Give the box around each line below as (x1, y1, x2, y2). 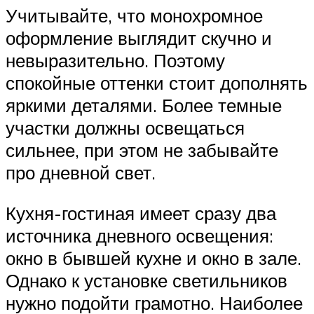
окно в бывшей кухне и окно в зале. (6, 246, 301, 269)
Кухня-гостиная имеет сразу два (6, 201, 276, 224)
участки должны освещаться (6, 116, 245, 139)
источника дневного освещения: (6, 224, 273, 247)
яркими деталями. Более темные (6, 94, 282, 117)
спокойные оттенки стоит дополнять (6, 71, 308, 95)
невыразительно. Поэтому (6, 49, 225, 72)
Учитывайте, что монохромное (6, 4, 263, 27)
